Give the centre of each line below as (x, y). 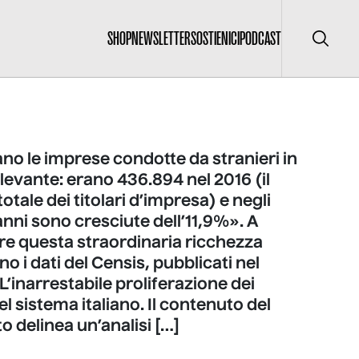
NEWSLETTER (161, 38)
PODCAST (260, 38)
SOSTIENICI (215, 38)
